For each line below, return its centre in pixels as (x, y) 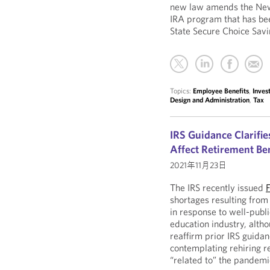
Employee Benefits (221, 91)
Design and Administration (210, 100)
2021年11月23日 (199, 165)
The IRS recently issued (218, 187)
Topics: (182, 91)
